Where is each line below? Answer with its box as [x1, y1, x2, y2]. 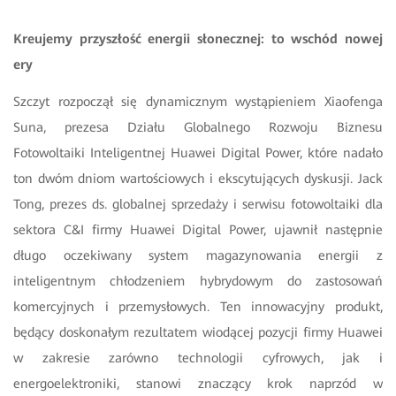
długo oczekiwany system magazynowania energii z [13, 247, 383, 264]
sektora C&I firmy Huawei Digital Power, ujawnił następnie [13, 222, 383, 239]
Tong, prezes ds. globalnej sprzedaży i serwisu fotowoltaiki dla [13, 196, 383, 213]
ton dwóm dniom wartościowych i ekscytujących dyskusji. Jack [13, 171, 383, 187]
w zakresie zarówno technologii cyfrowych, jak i [13, 350, 383, 367]
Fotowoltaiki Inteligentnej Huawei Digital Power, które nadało [13, 145, 383, 162]
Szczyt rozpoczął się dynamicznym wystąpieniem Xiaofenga [13, 94, 383, 110]
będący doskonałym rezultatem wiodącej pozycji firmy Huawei [13, 324, 383, 341]
